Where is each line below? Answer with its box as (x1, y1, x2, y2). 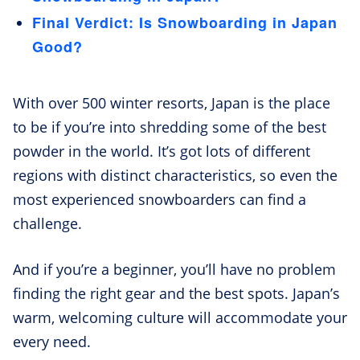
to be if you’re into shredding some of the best (13, 117, 326, 137)
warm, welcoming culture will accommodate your (13, 308, 347, 328)
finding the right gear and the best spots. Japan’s (13, 284, 340, 304)
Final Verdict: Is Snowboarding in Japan (32, 12, 337, 34)
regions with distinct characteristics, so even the (13, 166, 337, 186)
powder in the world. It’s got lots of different (13, 141, 310, 162)
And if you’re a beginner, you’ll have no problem (13, 260, 336, 280)
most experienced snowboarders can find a (13, 190, 306, 210)
